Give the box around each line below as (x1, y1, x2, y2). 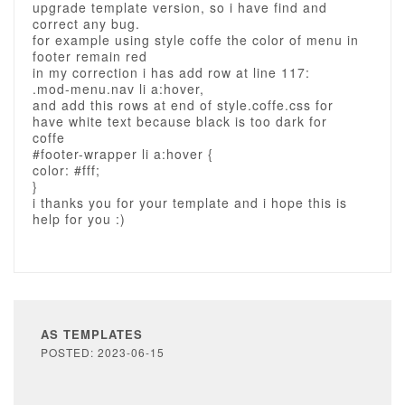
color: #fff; (33, 161, 100, 179)
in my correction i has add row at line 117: (33, 63, 310, 81)
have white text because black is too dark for (33, 112, 327, 130)
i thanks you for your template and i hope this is (33, 193, 347, 212)
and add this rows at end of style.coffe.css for (33, 96, 334, 114)
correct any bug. (33, 14, 140, 33)
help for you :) (33, 210, 126, 228)
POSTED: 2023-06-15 (41, 344, 165, 360)
